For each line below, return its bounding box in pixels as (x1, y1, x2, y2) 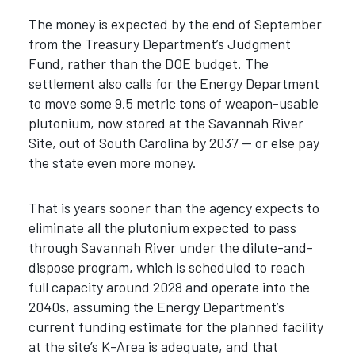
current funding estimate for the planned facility (28, 317, 323, 335)
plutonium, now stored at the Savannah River (28, 114, 303, 132)
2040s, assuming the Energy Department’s (28, 297, 284, 315)
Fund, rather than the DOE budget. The (28, 55, 269, 73)
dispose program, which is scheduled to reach (28, 258, 305, 276)
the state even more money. (28, 154, 197, 172)
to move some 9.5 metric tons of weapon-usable (28, 94, 319, 113)
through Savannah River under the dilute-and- (28, 238, 313, 256)
